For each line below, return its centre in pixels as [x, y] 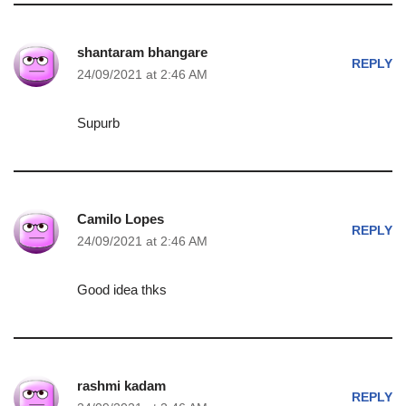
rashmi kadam [121, 386]
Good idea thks [122, 290]
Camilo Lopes [121, 219]
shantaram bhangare [142, 52]
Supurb [98, 123]
